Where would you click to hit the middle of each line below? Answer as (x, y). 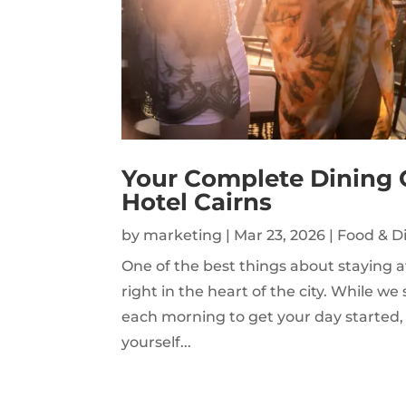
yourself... (157, 342)
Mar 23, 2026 (280, 235)
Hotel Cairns (197, 202)
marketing (183, 235)
